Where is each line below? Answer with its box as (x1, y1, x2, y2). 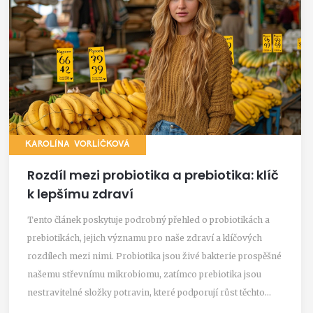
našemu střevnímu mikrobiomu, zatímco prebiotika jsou (27, 268, 261, 279)
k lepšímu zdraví (27, 184, 133, 203)
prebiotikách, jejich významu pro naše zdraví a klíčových (27, 232, 262, 243)
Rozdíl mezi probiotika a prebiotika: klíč (27, 166, 279, 184)
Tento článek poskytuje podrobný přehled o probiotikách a (27, 214, 270, 225)
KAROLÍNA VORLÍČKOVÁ (25, 140, 130, 149)
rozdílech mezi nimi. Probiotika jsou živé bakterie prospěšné (27, 250, 282, 261)
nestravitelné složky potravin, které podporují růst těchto (27, 286, 265, 298)
